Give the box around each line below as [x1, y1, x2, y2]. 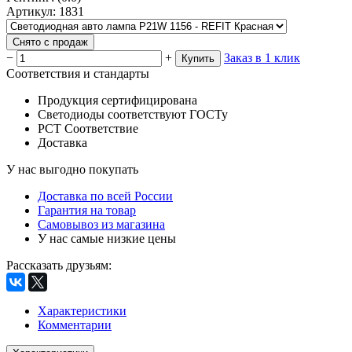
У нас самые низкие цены [38, 231, 176, 245]
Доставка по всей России [38, 189, 173, 203]
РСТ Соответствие [38, 121, 138, 135]
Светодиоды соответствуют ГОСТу [38, 107, 228, 121]
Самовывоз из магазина [38, 217, 165, 231]
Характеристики [38, 303, 126, 317]
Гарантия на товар [38, 203, 136, 217]
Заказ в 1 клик [224, 50, 300, 64]
